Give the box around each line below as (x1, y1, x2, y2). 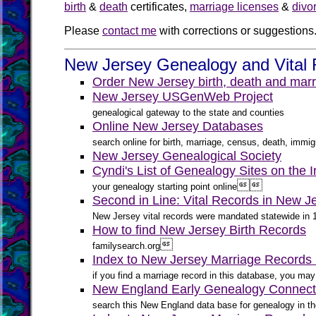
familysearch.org (92, 241, 160, 251)
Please (64, 25, 102, 37)
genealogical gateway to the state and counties (92, 107, 284, 118)
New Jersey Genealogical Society (92, 149, 281, 163)
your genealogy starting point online (92, 181, 237, 192)
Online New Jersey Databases (92, 119, 263, 133)
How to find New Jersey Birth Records (92, 223, 306, 237)
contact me (102, 25, 157, 37)
